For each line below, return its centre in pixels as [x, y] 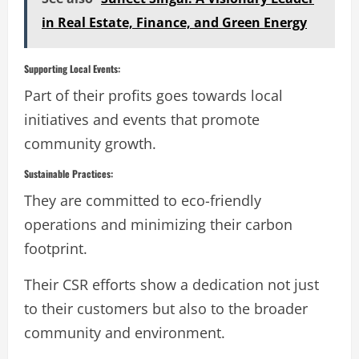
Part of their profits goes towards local [153, 95]
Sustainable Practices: [69, 173]
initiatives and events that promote [142, 119]
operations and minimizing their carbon [158, 224]
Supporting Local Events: [72, 68]
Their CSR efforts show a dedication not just [171, 284]
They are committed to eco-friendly [143, 200]
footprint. [56, 248]
